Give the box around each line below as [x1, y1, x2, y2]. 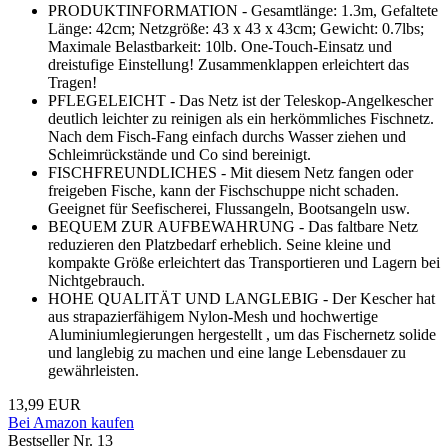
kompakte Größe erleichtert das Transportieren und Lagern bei [48, 254, 440, 272]
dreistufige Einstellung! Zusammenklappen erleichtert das [48, 56, 409, 74]
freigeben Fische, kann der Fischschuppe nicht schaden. [48, 182, 399, 200]
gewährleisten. [48, 362, 139, 380]
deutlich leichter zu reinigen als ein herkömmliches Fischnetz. [48, 110, 434, 128]
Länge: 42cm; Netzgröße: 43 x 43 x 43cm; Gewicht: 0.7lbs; [48, 20, 424, 38]
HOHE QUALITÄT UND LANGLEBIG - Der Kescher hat [48, 290, 435, 308]
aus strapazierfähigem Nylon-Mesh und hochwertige [48, 308, 378, 326]
